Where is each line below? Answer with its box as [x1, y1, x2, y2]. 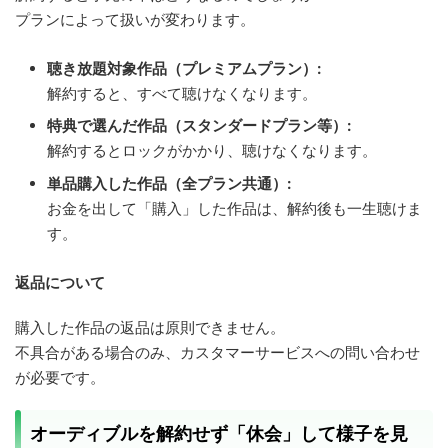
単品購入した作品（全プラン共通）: [47, 173, 291, 193]
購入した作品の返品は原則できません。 [15, 317, 285, 337]
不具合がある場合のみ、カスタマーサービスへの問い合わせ [15, 342, 420, 362]
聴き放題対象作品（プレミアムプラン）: [47, 58, 321, 78]
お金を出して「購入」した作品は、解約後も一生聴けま [47, 198, 422, 218]
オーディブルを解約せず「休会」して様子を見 [30, 422, 408, 444]
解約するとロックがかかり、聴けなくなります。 [47, 141, 377, 161]
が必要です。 [15, 367, 105, 387]
